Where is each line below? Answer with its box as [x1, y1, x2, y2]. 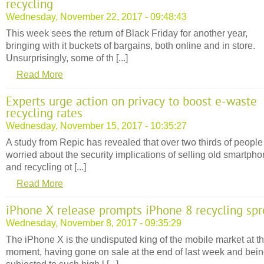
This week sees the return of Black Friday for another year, [6, 28, 247, 38]
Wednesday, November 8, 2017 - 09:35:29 [6, 217, 181, 228]
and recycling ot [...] [6, 161, 86, 172]
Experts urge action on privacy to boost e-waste [6, 94, 257, 109]
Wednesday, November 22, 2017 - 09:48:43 [6, 11, 187, 22]
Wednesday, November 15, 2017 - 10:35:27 [6, 120, 187, 131]
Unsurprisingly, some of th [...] [6, 52, 128, 63]
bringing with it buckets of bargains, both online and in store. [6, 40, 255, 51]
